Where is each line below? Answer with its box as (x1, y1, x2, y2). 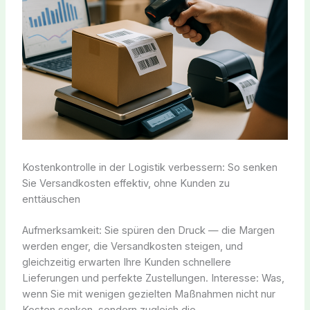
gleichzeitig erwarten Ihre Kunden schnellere (21, 256, 231, 269)
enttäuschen (21, 193, 80, 206)
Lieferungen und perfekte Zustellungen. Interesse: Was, (21, 272, 284, 285)
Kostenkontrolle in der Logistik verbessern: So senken (21, 161, 277, 174)
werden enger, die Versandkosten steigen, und (21, 240, 243, 253)
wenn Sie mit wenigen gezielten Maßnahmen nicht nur (21, 288, 275, 301)
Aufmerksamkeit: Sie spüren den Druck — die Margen (21, 224, 275, 237)
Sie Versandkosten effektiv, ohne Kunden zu (21, 177, 230, 190)
